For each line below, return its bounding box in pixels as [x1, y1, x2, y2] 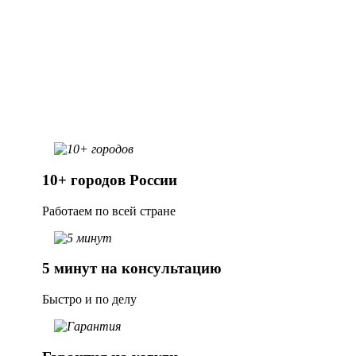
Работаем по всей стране [42, 203, 176, 218]
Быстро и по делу [42, 292, 137, 307]
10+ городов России [42, 171, 177, 188]
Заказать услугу [42, 41, 127, 55]
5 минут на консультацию [42, 260, 222, 277]
